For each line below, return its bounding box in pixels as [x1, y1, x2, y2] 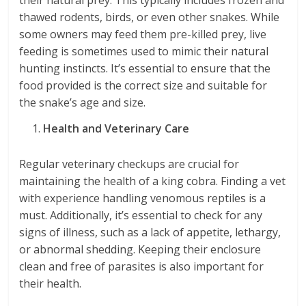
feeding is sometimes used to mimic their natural [19, 44, 269, 59]
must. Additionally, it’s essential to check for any [19, 208, 263, 223]
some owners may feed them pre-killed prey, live [19, 27, 267, 42]
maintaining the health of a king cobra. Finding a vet [19, 173, 286, 189]
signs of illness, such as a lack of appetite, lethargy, [19, 225, 281, 240]
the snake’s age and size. [19, 95, 146, 111]
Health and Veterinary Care [43, 121, 190, 137]
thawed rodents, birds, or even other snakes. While [19, 10, 280, 25]
